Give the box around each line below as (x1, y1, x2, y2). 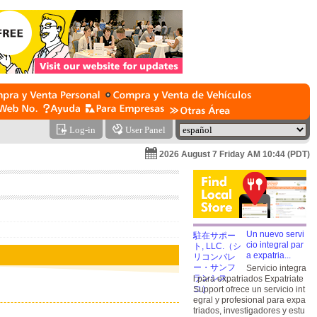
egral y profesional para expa (193, 295, 306, 305)
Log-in (69, 125, 96, 135)
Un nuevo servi (246, 229, 304, 239)
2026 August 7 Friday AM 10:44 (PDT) (159, 149, 310, 159)
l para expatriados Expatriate (193, 274, 304, 284)
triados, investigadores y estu (193, 306, 305, 316)
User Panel (125, 125, 166, 135)
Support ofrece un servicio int (193, 284, 305, 294)
